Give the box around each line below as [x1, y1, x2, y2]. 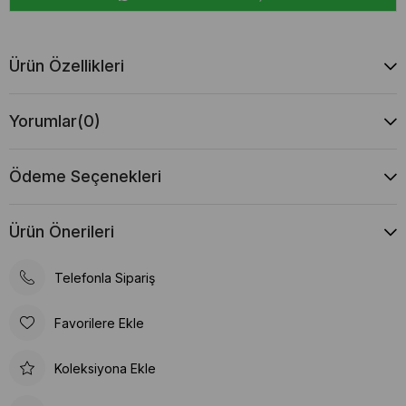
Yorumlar [9, 111, 77, 130]
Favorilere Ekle [54, 314, 144, 331]
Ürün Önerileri [9, 222, 114, 241]
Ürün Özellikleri [9, 56, 124, 75]
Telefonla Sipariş [54, 269, 155, 285]
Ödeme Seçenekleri [9, 167, 161, 186]
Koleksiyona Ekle [54, 360, 156, 376]
